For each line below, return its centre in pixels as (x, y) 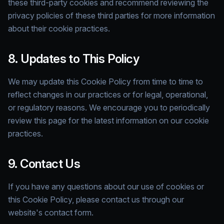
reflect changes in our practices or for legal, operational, (108, 94)
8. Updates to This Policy (73, 59)
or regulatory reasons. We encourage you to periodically (109, 107)
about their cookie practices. (59, 28)
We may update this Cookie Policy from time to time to (105, 81)
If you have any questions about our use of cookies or (106, 186)
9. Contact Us (44, 164)
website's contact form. (51, 212)
